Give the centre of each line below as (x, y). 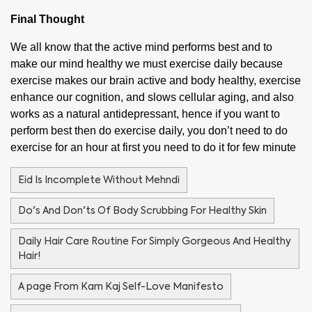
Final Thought (47, 19)
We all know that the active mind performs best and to (141, 47)
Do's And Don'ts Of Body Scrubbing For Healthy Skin (142, 210)
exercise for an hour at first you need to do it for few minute (153, 147)
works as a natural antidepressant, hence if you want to (145, 114)
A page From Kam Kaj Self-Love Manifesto (121, 286)
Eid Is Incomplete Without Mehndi (99, 179)
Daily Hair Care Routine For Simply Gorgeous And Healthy (155, 241)
